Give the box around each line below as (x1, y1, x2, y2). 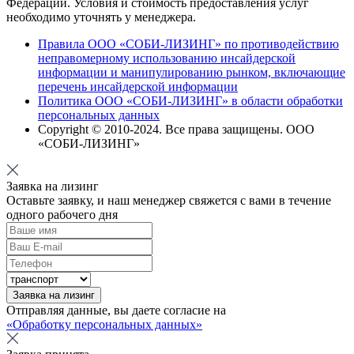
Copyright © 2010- (38, 122, 134, 136)
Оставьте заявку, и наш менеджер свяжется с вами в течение (6, 193, 331, 207)
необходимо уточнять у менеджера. (6, 9, 196, 24)
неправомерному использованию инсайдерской (38, 51, 296, 65)
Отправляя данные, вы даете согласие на (6, 303, 226, 317)
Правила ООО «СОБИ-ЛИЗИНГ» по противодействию (38, 36, 339, 51)
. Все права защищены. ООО (159, 122, 314, 136)
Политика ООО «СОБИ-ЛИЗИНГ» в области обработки (38, 93, 343, 107)
